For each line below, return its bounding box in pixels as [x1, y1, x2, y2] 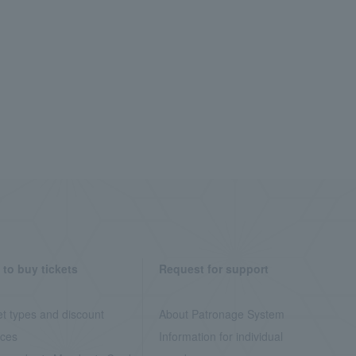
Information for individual [158, 328, 283, 344]
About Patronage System [158, 306, 284, 322]
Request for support [158, 261, 269, 277]
